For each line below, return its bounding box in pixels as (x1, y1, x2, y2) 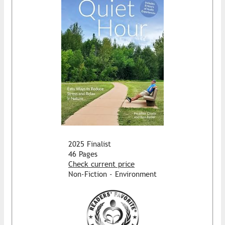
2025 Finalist (68, 139, 111, 148)
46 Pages (68, 149, 97, 158)
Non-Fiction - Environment (68, 169, 157, 178)
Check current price (68, 159, 135, 168)
